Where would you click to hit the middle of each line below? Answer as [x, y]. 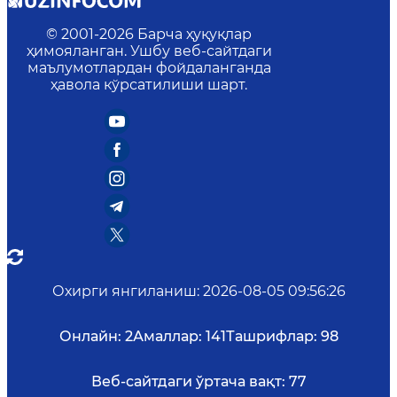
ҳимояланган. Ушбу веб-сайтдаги [149, 51]
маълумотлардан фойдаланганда [149, 67]
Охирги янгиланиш [124, 291]
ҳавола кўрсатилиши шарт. [149, 84]
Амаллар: [167, 336]
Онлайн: [90, 336]
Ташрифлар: [271, 336]
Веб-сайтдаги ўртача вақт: [188, 381]
